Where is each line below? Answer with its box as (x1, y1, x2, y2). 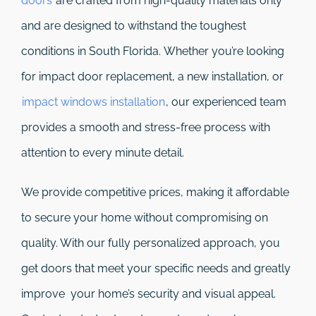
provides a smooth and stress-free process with (21, 121, 270, 135)
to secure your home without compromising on (21, 211, 268, 225)
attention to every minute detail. (21, 146, 184, 160)
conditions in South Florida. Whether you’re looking (21, 44, 284, 59)
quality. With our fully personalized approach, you (21, 236, 280, 250)
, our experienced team (166, 95, 286, 109)
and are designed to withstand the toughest (21, 19, 246, 33)
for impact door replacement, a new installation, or (21, 70, 284, 84)
